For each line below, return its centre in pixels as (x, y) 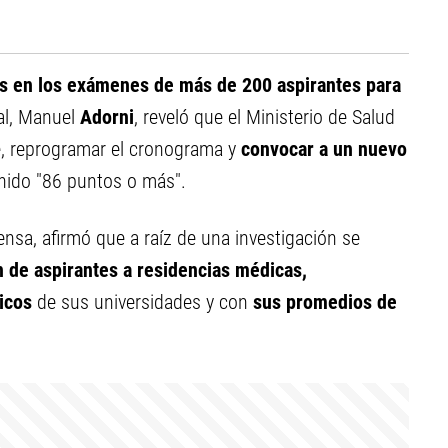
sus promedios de (325, 302)
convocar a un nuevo (324, 149)
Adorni (107, 117)
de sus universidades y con (145, 302)
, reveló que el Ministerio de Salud (264, 117)
